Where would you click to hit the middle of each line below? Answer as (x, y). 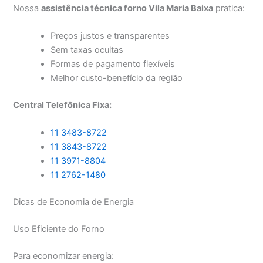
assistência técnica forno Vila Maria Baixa (127, 8)
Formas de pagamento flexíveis (113, 64)
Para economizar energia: (64, 256)
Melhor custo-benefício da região (117, 78)
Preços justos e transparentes (110, 36)
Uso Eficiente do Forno (59, 229)
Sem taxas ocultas (87, 50)
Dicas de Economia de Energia (74, 202)
